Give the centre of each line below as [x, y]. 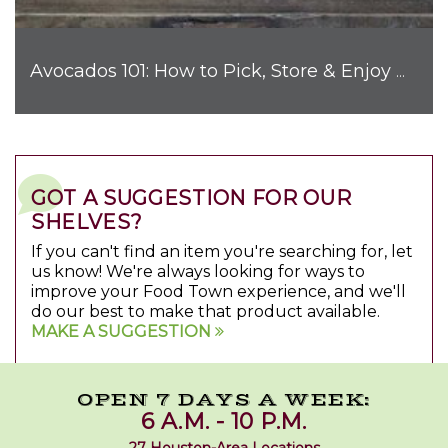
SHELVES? [87, 222]
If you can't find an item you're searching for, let [222, 252]
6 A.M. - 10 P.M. [224, 422]
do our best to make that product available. [205, 312]
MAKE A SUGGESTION [123, 332]
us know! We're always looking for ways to [198, 272]
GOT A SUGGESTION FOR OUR [191, 198]
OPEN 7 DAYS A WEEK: [224, 400]
